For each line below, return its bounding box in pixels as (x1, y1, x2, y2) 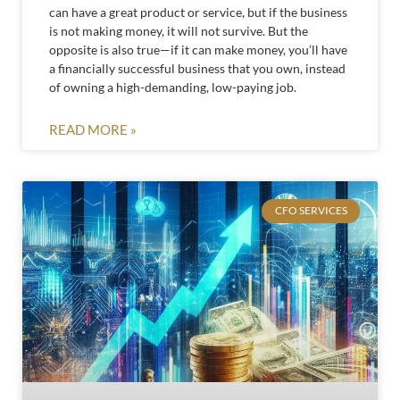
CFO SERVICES (274, 204, 347, 218)
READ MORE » (49, 121, 137, 138)
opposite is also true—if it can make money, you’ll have (49, 42, 347, 58)
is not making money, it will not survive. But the (49, 23, 308, 39)
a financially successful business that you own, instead (49, 61, 346, 77)
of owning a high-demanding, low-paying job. (49, 79, 296, 96)
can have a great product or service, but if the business (49, 4, 347, 21)
